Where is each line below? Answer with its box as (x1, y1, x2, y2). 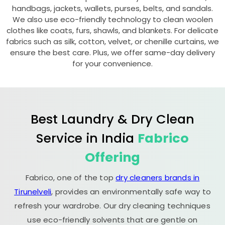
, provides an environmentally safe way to (51, 186, 211, 197)
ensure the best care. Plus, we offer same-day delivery (10, 47, 215, 58)
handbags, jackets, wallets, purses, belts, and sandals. (12, 3, 213, 14)
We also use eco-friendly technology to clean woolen (12, 14, 213, 25)
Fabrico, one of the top (25, 172, 116, 183)
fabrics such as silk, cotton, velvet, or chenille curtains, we (6, 36, 219, 47)
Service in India (36, 129, 138, 147)
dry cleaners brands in (116, 172, 200, 183)
